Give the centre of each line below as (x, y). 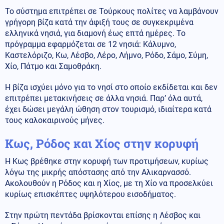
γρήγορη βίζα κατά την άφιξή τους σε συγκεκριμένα (99, 22)
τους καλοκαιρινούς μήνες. (55, 120)
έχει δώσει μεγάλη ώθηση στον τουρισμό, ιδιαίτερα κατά (108, 109)
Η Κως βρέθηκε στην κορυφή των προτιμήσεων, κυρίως (107, 161)
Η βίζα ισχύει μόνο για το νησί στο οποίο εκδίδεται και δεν (111, 87)
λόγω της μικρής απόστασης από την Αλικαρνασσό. (98, 172)
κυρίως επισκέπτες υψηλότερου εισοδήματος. (90, 194)
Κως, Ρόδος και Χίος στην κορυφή (102, 143)
